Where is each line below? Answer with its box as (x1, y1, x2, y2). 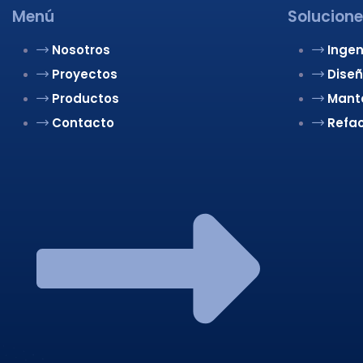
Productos (52, 90, 119, 107)
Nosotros (52, 41, 110, 58)
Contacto (52, 114, 114, 131)
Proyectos (52, 66, 117, 83)
